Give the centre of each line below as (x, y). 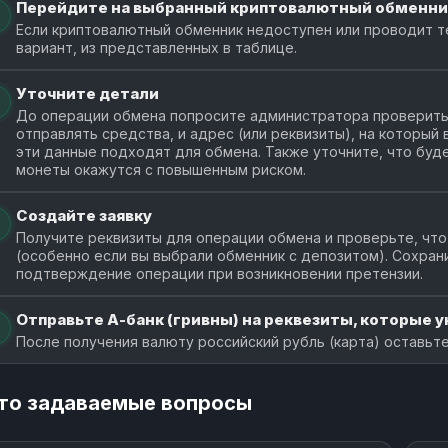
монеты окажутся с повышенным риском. (161, 169)
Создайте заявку (84, 215)
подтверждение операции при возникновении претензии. (219, 273)
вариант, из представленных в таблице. (156, 47)
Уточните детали (87, 93)
